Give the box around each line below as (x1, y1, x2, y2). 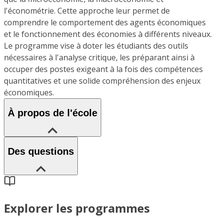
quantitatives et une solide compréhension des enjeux (4, 75, 200, 86)
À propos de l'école (8, 108, 97, 119)
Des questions (8, 146, 74, 157)
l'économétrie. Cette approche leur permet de (4, 5, 170, 16)
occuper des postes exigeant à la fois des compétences (4, 63, 203, 74)
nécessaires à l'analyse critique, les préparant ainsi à (4, 52, 195, 63)
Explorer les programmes (4, 200, 150, 216)
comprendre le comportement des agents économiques (4, 17, 206, 28)
